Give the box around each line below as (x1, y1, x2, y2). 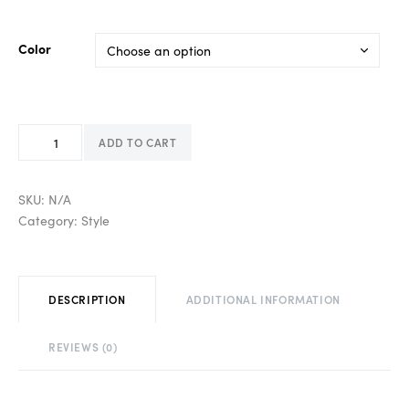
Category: (18, 211, 81, 229)
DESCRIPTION (48, 291, 126, 307)
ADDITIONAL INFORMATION (185, 291, 341, 307)
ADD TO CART (99, 134, 177, 150)
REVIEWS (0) (48, 339, 118, 354)
